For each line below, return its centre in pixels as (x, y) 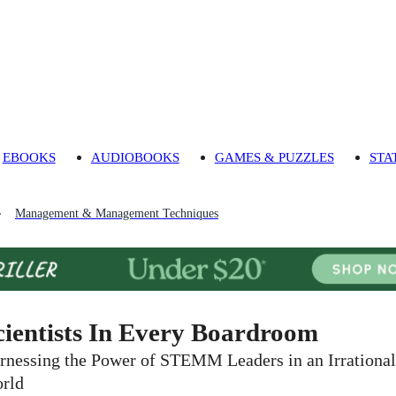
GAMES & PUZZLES (274, 157)
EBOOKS (29, 157)
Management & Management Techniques (117, 214)
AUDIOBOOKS (135, 157)
